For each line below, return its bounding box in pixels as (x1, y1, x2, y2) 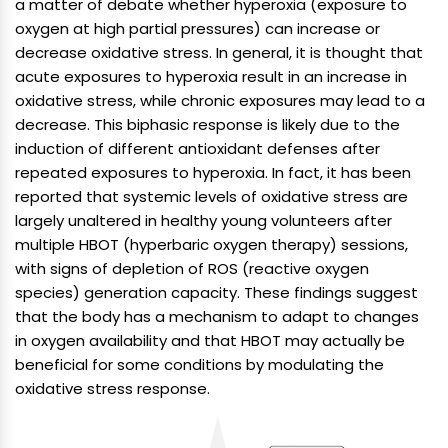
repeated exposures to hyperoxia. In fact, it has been (15, 162, 411, 183)
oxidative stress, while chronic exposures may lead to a (15, 90, 425, 111)
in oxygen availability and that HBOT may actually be (15, 330, 405, 351)
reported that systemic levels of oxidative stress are (15, 186, 408, 207)
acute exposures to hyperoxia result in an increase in (15, 66, 407, 87)
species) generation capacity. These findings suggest (15, 282, 418, 303)
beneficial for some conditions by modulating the (15, 354, 384, 375)
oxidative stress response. (15, 378, 210, 399)
